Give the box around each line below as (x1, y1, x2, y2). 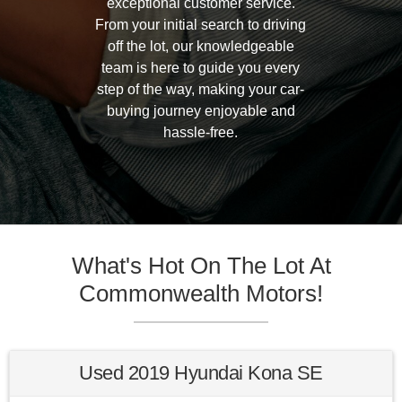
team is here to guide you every (101, 60, 301, 75)
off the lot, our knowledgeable (107, 39, 294, 54)
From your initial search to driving (95, 17, 307, 32)
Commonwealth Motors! (79, 280, 323, 307)
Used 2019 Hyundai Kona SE (79, 362, 323, 384)
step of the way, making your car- (97, 82, 305, 97)
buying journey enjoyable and (106, 103, 295, 118)
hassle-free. (163, 125, 239, 140)
